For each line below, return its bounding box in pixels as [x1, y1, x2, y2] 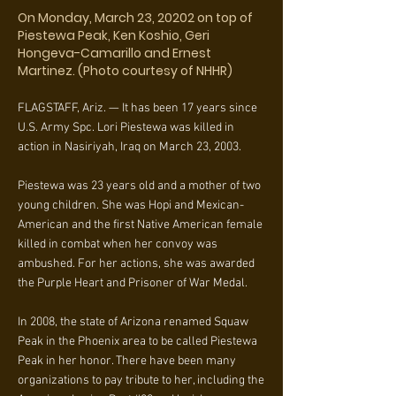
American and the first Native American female [18, 217, 263, 232]
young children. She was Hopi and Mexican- [18, 198, 244, 213]
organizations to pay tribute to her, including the [18, 373, 264, 388]
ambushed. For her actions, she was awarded [18, 256, 255, 271]
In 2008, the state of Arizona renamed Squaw [18, 315, 248, 330]
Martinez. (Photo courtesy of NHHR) [18, 62, 232, 80]
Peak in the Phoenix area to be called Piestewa [18, 334, 257, 349]
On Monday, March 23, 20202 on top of [18, 9, 253, 27]
